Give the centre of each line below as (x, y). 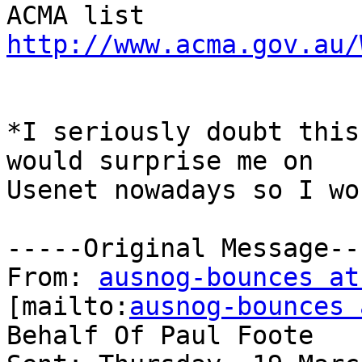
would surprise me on (160, 161)
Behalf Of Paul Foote (160, 336)
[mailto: (68, 307)
